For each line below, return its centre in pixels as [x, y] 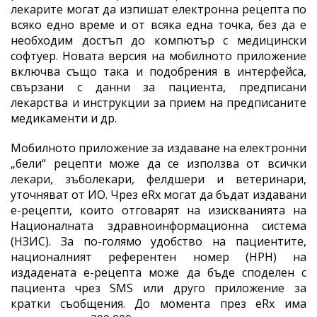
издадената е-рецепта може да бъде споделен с [158, 272]
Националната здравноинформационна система [158, 225]
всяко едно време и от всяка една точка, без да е [158, 24]
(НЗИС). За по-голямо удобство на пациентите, [158, 241]
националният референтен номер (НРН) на [158, 257]
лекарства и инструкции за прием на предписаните [158, 102]
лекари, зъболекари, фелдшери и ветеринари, [158, 179]
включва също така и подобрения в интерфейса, [158, 71]
